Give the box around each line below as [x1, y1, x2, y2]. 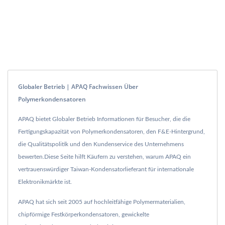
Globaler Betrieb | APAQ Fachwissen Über [18, 82, 138, 91]
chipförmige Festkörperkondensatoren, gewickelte [18, 211, 149, 217]
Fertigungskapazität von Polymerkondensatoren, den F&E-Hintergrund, [18, 128, 205, 135]
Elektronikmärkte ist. [18, 178, 72, 185]
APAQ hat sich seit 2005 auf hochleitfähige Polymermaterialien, [18, 198, 185, 205]
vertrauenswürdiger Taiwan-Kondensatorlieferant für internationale [18, 166, 194, 172]
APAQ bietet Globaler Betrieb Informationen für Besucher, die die [18, 116, 190, 122]
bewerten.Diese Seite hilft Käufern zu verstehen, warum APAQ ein [18, 153, 191, 160]
